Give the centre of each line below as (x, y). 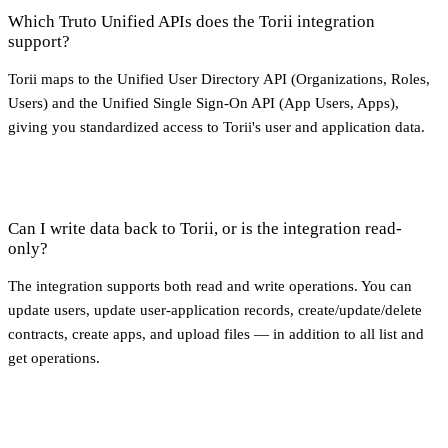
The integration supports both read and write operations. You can (210, 285)
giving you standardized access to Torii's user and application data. (216, 126)
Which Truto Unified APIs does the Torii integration (191, 21)
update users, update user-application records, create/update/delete (215, 309)
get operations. (54, 357)
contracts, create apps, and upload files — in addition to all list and (216, 333)
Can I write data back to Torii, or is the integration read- (205, 228)
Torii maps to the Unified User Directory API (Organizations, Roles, (219, 78)
